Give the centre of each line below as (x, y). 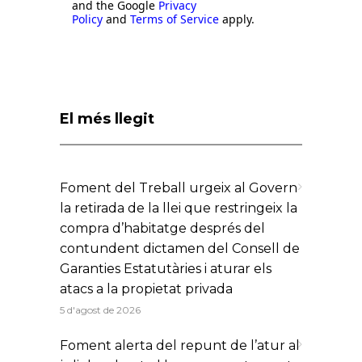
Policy (87, 19)
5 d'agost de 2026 (100, 310)
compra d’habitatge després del (162, 229)
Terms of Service (175, 19)
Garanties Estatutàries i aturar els (166, 269)
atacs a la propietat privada (146, 289)
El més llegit (107, 119)
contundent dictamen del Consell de (180, 249)
